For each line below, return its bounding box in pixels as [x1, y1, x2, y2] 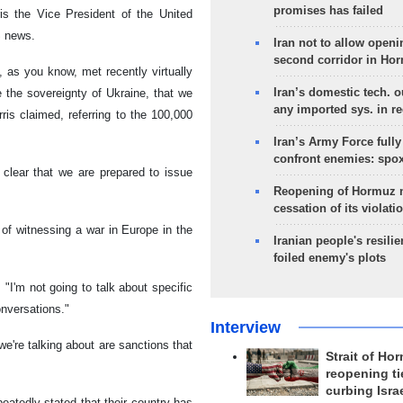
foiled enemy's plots [273, 251, 386, 264]
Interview [210, 318, 281, 336]
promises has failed [273, 4, 383, 17]
